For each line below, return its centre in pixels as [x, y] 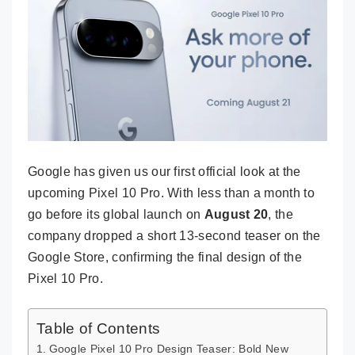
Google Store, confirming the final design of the [165, 257]
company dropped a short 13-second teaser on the [174, 235]
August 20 [236, 214]
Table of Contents [99, 328]
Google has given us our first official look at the [164, 171]
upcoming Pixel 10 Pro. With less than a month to [171, 193]
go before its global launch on [116, 214]
